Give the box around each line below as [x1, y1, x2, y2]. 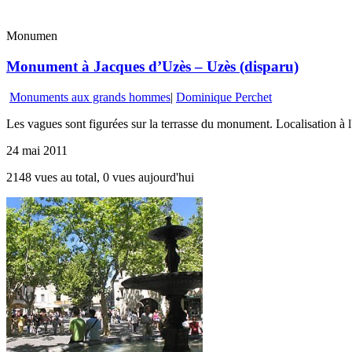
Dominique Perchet [176, 90, 272, 104]
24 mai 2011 [6, 143, 68, 157]
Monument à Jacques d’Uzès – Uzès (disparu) [6, 57, 299, 75]
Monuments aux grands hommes [9, 90, 170, 104]
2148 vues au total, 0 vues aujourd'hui [6, 170, 194, 184]
